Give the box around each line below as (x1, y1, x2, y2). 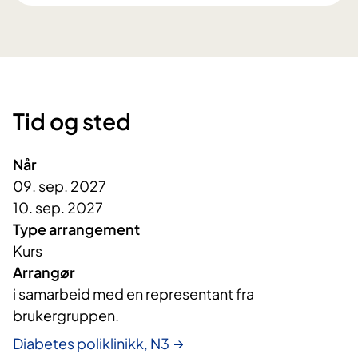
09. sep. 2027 (13, 177, 106, 196)
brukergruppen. (13, 306, 121, 325)
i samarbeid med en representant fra (13, 284, 254, 304)
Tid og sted (13, 107, 131, 136)
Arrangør (13, 263, 75, 282)
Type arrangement (13, 220, 140, 239)
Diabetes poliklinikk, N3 (13, 334, 169, 353)
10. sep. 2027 (13, 198, 103, 217)
